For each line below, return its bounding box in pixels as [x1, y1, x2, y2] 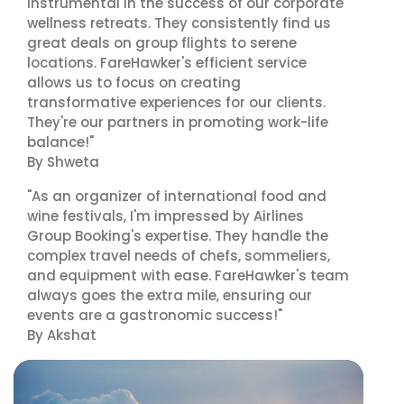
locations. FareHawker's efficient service [27, 53, 307, 72]
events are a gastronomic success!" [27, 306, 282, 325]
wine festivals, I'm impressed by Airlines [27, 207, 304, 225]
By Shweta [27, 152, 99, 171]
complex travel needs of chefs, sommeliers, [27, 246, 330, 265]
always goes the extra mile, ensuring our [27, 286, 312, 305]
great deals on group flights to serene [27, 33, 297, 52]
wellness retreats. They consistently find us [27, 14, 331, 32]
